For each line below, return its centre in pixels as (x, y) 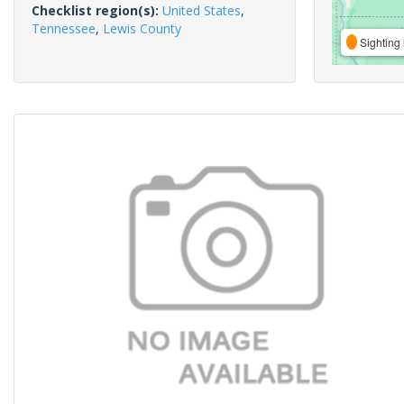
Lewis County (142, 28)
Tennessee (64, 28)
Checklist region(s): (97, 10)
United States (202, 10)
